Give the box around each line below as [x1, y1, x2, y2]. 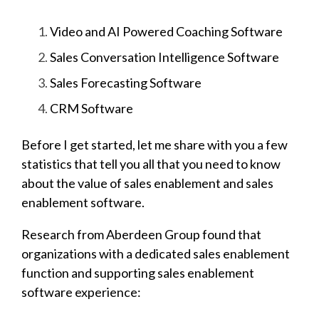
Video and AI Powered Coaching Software [50, 23, 285, 39]
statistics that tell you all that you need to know [21, 155, 281, 172]
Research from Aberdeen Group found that [21, 226, 261, 242]
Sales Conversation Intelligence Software [50, 48, 281, 65]
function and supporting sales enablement [21, 264, 254, 281]
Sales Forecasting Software [50, 74, 202, 90]
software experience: [21, 283, 141, 300]
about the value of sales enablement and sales [21, 174, 273, 191]
